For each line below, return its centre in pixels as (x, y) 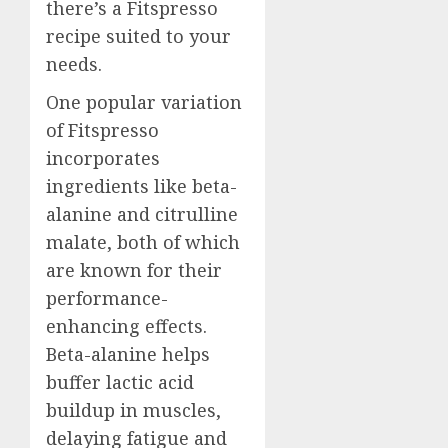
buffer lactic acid (120, 381)
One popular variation (144, 101)
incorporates (103, 157)
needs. (74, 63)
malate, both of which (143, 241)
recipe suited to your (138, 35)
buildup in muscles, (133, 409)
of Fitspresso (102, 129)
